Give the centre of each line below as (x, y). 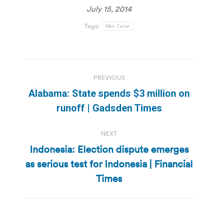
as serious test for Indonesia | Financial (109, 164)
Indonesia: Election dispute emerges (109, 150)
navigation (63, 91)
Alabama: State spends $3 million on (109, 94)
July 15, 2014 (109, 9)
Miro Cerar (118, 26)
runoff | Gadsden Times (109, 108)
